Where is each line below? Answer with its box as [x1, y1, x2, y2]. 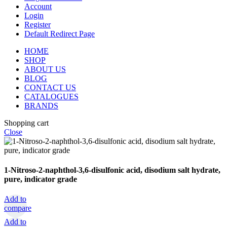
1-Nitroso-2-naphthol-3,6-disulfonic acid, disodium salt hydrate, [4, 166, 220, 175]
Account [24, 2, 52, 11]
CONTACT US [24, 83, 76, 92]
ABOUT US [24, 64, 66, 73]
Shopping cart [4, 118, 49, 127]
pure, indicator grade [4, 175, 77, 184]
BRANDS [24, 101, 58, 110]
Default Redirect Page [24, 29, 95, 38]
